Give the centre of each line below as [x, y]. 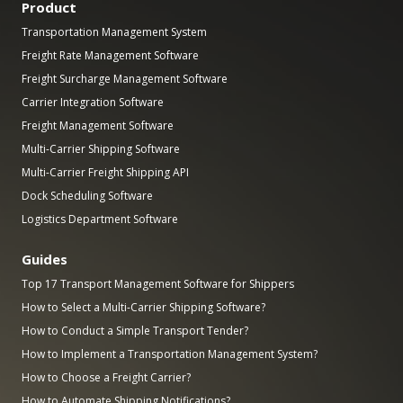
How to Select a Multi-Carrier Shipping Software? [143, 307]
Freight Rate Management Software [110, 55]
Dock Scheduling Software [87, 195]
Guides [45, 259]
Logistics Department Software [100, 219]
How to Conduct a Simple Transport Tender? [135, 330]
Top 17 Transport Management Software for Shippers [158, 283]
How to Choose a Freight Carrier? [106, 377]
